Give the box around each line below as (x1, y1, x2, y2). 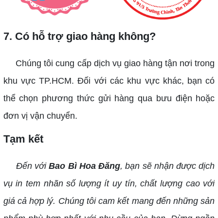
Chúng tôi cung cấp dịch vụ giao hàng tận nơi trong (3, 58, 215, 69)
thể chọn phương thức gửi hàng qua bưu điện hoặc (3, 93, 215, 104)
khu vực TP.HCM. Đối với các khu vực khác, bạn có (3, 76, 215, 86)
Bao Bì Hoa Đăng (49, 161, 121, 171)
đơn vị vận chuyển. (3, 111, 77, 121)
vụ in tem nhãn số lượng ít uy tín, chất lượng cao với (3, 179, 215, 189)
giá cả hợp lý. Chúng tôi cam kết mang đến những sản (3, 196, 215, 206)
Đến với (16, 161, 49, 171)
